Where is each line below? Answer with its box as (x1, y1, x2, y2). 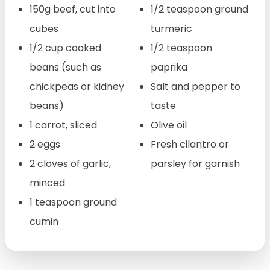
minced (30, 175, 65, 190)
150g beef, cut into (30, 2, 116, 16)
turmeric (151, 21, 192, 36)
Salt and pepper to (151, 79, 240, 93)
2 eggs (30, 137, 60, 151)
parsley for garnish (151, 156, 240, 171)
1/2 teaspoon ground (151, 2, 248, 16)
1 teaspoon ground (30, 195, 117, 209)
